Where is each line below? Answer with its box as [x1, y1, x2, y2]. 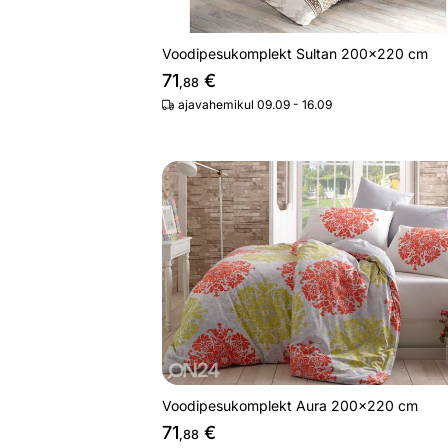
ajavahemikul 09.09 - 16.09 [178, 96, 332, 112]
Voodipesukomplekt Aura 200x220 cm [162, 396, 418, 414]
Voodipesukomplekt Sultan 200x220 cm [162, 44, 428, 62]
